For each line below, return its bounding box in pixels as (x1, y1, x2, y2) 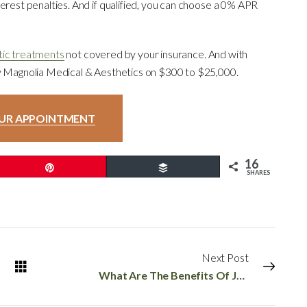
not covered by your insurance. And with (64, 47, 248, 60)
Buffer (177, 160, 204, 173)
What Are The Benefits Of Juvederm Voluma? (236, 268, 245, 282)
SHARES (247, 168, 271, 176)
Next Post (201, 250, 249, 264)
